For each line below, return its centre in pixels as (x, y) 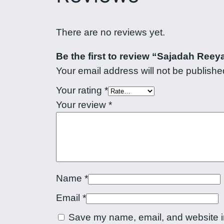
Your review (82, 105)
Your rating (80, 90)
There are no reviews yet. (110, 32)
